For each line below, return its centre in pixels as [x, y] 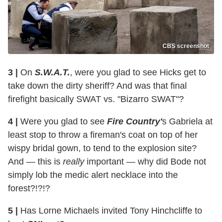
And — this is [35, 161]
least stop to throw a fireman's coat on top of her [103, 135]
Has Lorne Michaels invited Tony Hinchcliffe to [110, 210]
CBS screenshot [186, 46]
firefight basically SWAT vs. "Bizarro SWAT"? [97, 99]
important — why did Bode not [145, 161]
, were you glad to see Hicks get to [138, 72]
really [74, 161]
